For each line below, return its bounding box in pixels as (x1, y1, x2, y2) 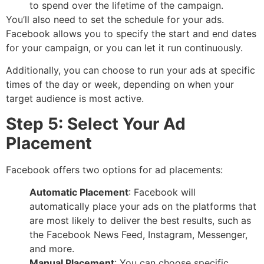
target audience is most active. (6, 93, 144, 105)
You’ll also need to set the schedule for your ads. (6, 14, 224, 26)
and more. (29, 243, 74, 255)
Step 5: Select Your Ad (6, 113, 186, 134)
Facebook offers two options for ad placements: (6, 163, 223, 176)
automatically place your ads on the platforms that (29, 200, 256, 213)
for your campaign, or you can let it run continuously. (6, 42, 243, 54)
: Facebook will (128, 186, 196, 199)
